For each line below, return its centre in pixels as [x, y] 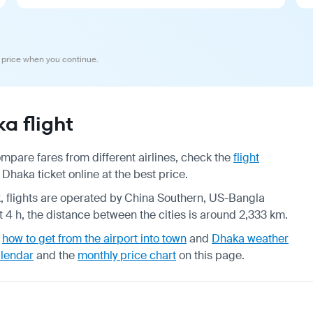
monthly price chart [127, 255]
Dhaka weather [250, 238]
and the [56, 255]
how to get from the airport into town [94, 238]
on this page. [210, 255]
